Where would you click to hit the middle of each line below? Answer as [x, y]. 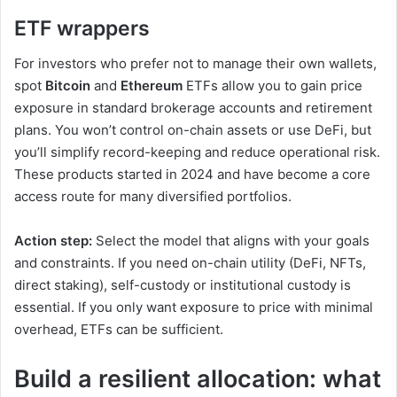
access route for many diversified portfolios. [153, 197]
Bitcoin [68, 86]
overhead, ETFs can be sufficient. [119, 330]
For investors [57, 64]
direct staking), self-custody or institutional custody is [183, 285]
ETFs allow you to [241, 86]
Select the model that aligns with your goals [231, 241]
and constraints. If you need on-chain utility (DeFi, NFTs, [190, 263]
